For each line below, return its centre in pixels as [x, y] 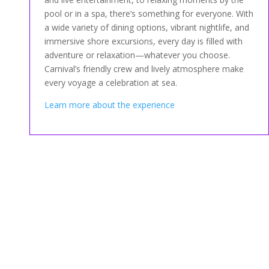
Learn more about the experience [110, 104]
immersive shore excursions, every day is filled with [144, 41]
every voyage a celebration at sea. [111, 82]
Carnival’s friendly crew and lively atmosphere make [144, 68]
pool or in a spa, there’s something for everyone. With [149, 13]
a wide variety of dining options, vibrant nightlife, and [147, 27]
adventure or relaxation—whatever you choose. [138, 55]
